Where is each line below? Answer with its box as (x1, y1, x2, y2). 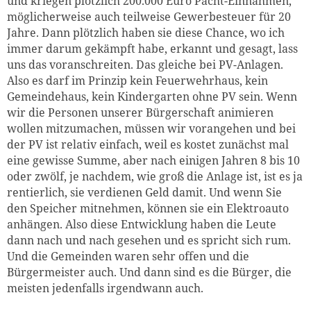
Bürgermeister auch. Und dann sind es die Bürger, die (7, 264, 292, 280)
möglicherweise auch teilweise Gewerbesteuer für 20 (7, 9, 291, 25)
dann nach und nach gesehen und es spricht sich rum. (7, 233, 291, 249)
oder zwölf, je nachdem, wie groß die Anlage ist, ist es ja (7, 169, 303, 185)
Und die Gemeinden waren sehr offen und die (7, 249, 249, 264)
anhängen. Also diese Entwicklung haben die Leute (7, 217, 276, 233)
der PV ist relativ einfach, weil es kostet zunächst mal (7, 137, 289, 153)
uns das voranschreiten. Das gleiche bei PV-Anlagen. (7, 57, 283, 73)
